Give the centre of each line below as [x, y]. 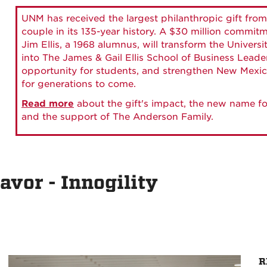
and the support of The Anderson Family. [117, 117]
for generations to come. [79, 84]
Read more [48, 104]
